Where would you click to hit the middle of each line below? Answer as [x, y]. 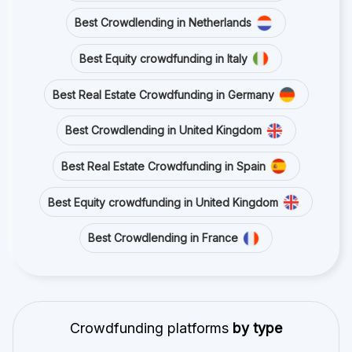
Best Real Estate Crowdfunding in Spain [163, 162]
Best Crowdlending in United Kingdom [163, 126]
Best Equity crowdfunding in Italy [163, 54]
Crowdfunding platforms [151, 323]
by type [257, 323]
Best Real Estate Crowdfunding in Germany [163, 90]
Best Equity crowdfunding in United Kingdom [163, 197]
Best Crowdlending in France [163, 233]
